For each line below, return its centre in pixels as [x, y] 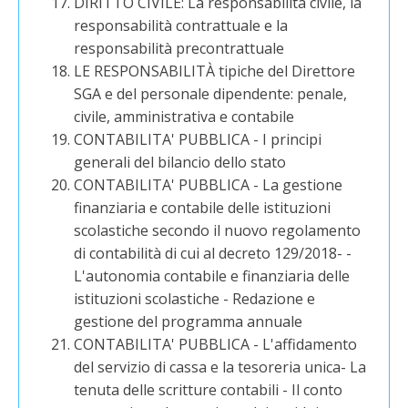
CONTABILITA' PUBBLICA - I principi [198, 139]
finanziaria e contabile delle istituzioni [203, 208]
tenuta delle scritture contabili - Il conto [209, 390]
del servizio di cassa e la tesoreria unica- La [220, 367]
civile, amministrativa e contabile [184, 117]
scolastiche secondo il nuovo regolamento [218, 230]
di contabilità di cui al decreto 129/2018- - [213, 253]
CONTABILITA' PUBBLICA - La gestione [209, 185]
